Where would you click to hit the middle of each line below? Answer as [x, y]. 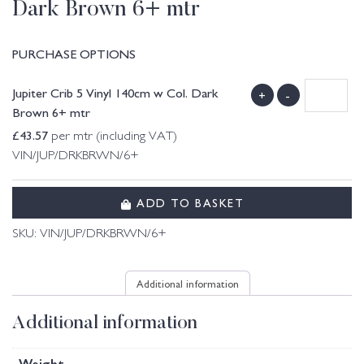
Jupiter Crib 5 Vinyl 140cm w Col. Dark [115, 92]
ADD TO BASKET [188, 202]
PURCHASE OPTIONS [74, 53]
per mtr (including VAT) [113, 137]
